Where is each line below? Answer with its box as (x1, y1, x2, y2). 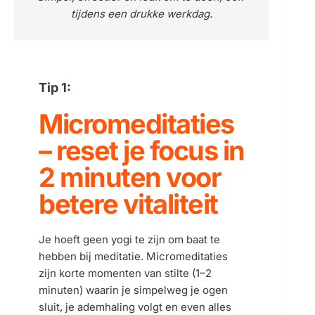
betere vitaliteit (39, 188, 218, 220)
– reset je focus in (39, 134, 245, 167)
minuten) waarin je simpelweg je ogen (39, 283, 228, 297)
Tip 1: (39, 80, 71, 95)
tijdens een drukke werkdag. (71, 7, 213, 20)
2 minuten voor (39, 161, 220, 193)
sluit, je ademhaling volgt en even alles (39, 300, 231, 314)
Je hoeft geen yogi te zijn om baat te (39, 233, 220, 246)
